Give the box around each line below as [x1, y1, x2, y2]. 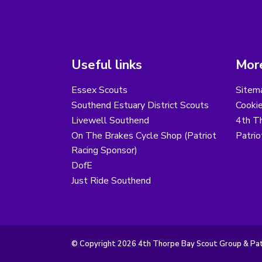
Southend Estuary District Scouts [71, 99, 209, 112]
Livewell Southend [71, 114, 149, 127]
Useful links [71, 56, 142, 74]
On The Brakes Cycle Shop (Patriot [71, 129, 216, 143]
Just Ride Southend [71, 174, 151, 188]
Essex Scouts [71, 84, 127, 97]
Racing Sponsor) [71, 144, 137, 157]
